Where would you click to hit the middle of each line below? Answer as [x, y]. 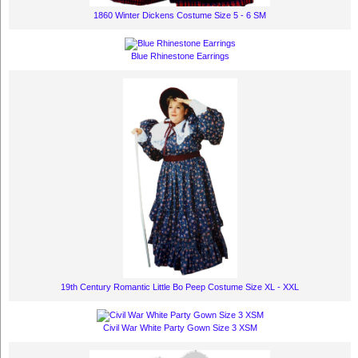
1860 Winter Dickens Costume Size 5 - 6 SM [180, 15]
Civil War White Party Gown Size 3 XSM [180, 327]
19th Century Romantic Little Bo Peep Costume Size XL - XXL [180, 286]
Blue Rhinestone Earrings [180, 56]
